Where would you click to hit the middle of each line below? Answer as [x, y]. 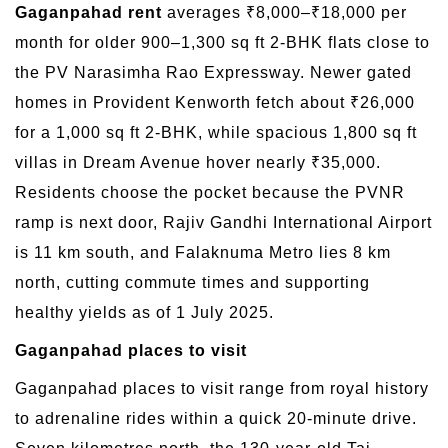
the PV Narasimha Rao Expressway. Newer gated [213, 73]
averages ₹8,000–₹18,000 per [284, 13]
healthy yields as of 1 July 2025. [144, 313]
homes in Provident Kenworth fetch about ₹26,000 [215, 103]
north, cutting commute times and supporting [192, 283]
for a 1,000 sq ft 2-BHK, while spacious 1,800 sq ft [216, 133]
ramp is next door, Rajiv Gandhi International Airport [223, 223]
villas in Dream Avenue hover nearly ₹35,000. [198, 163]
